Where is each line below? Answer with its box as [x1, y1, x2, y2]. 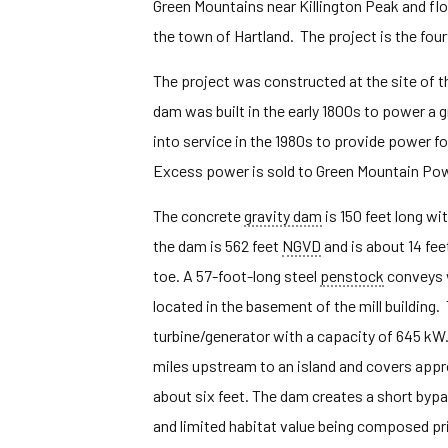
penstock [319, 266, 384, 285]
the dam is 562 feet [152, 236, 282, 255]
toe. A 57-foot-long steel [152, 266, 320, 285]
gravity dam [243, 206, 322, 225]
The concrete [152, 206, 244, 225]
